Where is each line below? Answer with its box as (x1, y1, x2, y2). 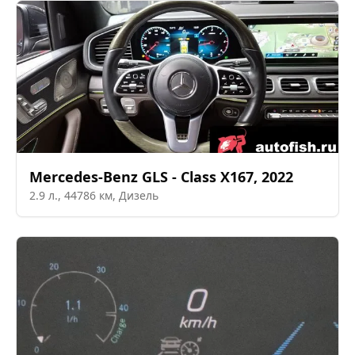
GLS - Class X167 (142, 167, 254, 187)
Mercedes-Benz (29, 167, 138, 187)
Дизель (119, 188, 158, 204)
